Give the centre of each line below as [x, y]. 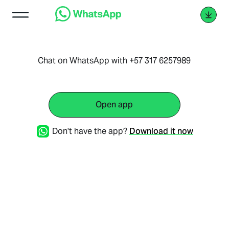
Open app [114, 105]
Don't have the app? [89, 131]
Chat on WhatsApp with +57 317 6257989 [114, 61]
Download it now [161, 131]
